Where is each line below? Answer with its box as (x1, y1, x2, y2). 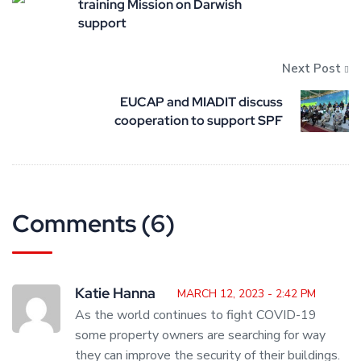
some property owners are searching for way (75, 326, 326, 345)
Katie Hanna (75, 284, 156, 303)
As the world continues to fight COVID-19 (75, 306, 317, 325)
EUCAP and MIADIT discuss (120, 93, 283, 111)
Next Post (282, 60, 341, 77)
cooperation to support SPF (114, 112, 283, 130)
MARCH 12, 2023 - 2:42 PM (177, 286, 316, 302)
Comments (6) (12, 207, 175, 240)
